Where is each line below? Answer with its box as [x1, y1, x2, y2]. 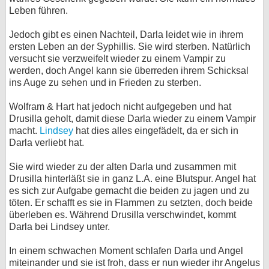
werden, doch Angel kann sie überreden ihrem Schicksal [9, 65, 249, 76]
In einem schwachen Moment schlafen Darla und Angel [9, 246, 243, 256]
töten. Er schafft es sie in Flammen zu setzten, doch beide [9, 198, 253, 208]
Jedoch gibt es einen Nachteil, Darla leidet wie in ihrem [9, 29, 243, 40]
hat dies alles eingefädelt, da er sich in [73, 125, 238, 136]
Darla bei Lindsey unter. [9, 222, 110, 232]
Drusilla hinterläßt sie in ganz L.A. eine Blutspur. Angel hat [9, 174, 256, 184]
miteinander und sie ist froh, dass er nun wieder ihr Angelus [9, 258, 260, 268]
